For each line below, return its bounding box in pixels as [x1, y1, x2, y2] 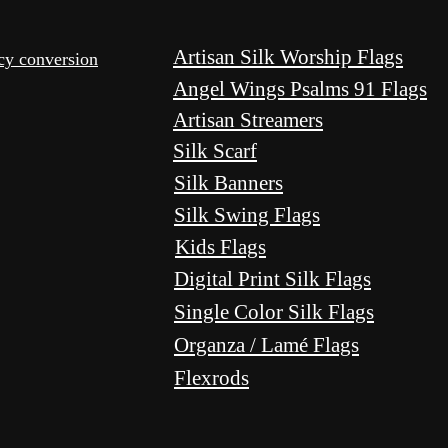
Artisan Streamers [173, 107, 323, 132]
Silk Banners [174, 170, 283, 195]
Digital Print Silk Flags [174, 266, 371, 291]
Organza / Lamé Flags [174, 332, 359, 357]
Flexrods [174, 365, 249, 390]
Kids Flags [175, 234, 266, 259]
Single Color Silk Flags [174, 299, 374, 324]
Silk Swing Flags [174, 202, 320, 227]
